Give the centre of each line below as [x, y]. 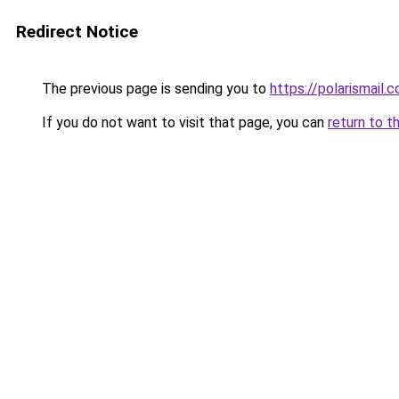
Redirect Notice [77, 32]
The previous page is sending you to [154, 89]
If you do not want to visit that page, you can [183, 122]
